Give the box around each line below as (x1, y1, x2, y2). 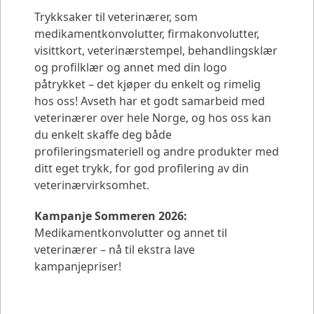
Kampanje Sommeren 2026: (34, 208, 187, 224)
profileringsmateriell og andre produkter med (34, 144, 279, 159)
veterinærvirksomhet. (34, 177, 149, 193)
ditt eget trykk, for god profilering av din (34, 161, 249, 176)
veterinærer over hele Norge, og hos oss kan (34, 110, 271, 125)
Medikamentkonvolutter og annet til (34, 225, 227, 240)
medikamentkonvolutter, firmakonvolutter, (34, 26, 259, 41)
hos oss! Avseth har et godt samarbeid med (34, 93, 265, 109)
